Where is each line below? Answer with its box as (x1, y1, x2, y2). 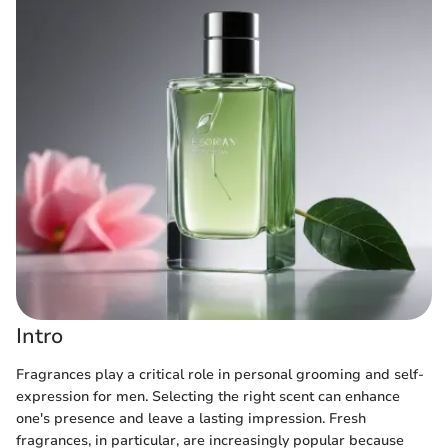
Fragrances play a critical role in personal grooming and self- (16, 364, 424, 384)
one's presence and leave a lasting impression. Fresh (16, 408, 366, 428)
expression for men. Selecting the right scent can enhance (16, 386, 400, 406)
